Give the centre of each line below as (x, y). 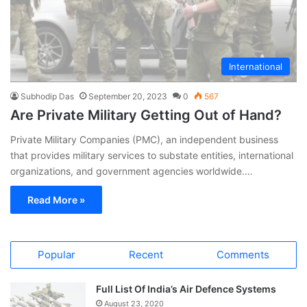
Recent (146, 254)
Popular (57, 254)
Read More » (56, 199)
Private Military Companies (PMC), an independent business (144, 139)
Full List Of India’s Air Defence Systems (186, 288)
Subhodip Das (47, 96)
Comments (243, 254)
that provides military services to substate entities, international (152, 155)
